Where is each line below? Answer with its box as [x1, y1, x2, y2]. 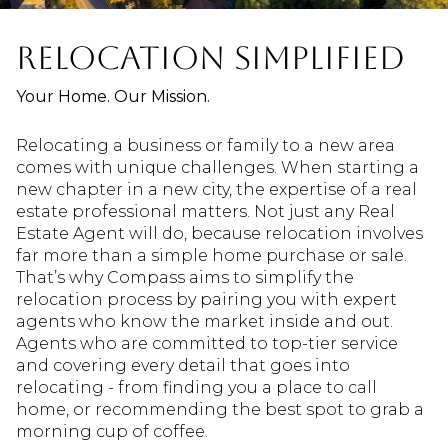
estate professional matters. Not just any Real [16, 201, 395, 221]
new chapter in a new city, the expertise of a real [16, 179, 417, 199]
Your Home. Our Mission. [16, 86, 210, 106]
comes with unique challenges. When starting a [16, 157, 419, 177]
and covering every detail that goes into [16, 355, 350, 375]
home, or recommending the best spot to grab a [16, 399, 424, 419]
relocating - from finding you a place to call [16, 377, 377, 397]
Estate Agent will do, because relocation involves [16, 223, 423, 243]
